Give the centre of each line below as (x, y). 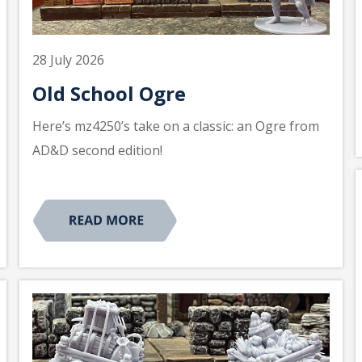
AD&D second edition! (97, 151)
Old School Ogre (109, 94)
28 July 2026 (68, 60)
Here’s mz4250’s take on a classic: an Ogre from (176, 126)
